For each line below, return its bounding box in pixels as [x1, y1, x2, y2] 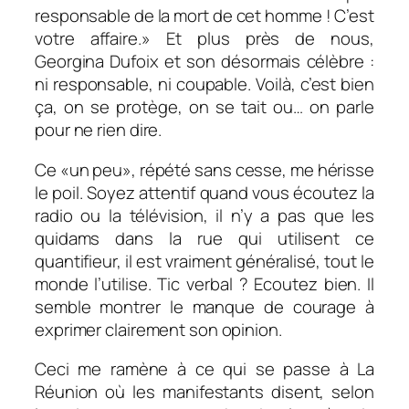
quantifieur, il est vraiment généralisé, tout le [35, 248, 374, 273]
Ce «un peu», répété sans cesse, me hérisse [35, 157, 374, 182]
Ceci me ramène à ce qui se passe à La [35, 357, 374, 382]
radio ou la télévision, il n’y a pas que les [35, 203, 374, 227]
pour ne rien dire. [35, 118, 163, 142]
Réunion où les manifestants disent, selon [35, 380, 374, 404]
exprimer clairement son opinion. [35, 317, 282, 341]
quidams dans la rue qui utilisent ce [35, 225, 374, 250]
